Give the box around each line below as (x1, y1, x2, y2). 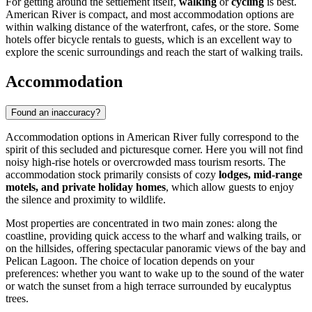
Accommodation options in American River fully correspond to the (6, 131, 299, 143)
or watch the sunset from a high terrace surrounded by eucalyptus (6, 280, 291, 292)
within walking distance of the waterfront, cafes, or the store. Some (6, 21, 299, 33)
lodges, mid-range (219, 169, 302, 181)
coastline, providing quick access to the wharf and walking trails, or (6, 230, 301, 242)
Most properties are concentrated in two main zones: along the (6, 217, 277, 230)
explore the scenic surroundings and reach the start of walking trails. (6, 46, 303, 58)
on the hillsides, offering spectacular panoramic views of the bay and (6, 242, 306, 255)
